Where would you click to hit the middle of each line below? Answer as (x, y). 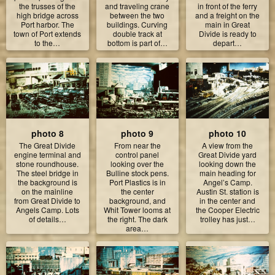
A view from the (228, 145)
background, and (137, 201)
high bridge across (47, 15)
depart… (228, 42)
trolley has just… (227, 219)
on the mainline (48, 192)
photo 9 (137, 134)
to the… (48, 42)
